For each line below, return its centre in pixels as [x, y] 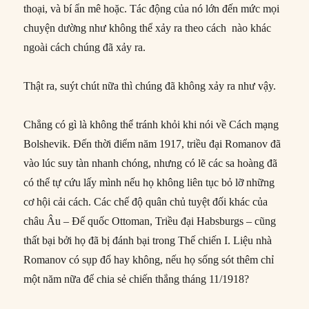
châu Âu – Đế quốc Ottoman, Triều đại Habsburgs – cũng [150, 221]
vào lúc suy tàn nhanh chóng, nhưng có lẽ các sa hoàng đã [151, 163]
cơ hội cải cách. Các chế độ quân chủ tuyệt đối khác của [146, 201]
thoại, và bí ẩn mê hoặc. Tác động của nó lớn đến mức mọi [152, 8]
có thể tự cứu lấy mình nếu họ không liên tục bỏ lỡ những [149, 182]
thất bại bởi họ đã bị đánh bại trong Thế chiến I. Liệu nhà [148, 240]
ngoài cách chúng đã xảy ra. [85, 47]
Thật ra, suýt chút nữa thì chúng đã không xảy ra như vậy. [150, 86]
